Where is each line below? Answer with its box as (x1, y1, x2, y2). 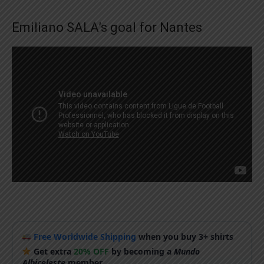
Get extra (31, 246, 74, 257)
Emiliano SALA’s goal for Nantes (12, 20, 202, 35)
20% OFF (74, 246, 110, 257)
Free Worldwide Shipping (34, 231, 137, 242)
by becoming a (109, 246, 174, 257)
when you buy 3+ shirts (136, 231, 234, 242)
